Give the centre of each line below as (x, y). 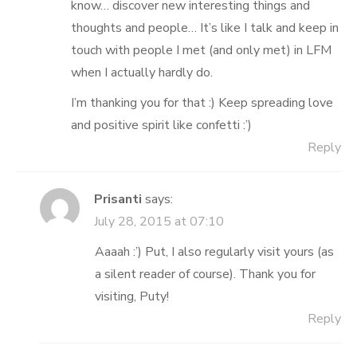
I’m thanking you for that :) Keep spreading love (202, 103)
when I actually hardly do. (142, 73)
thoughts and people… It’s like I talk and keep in (205, 28)
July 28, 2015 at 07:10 (159, 222)
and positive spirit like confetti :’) (161, 126)
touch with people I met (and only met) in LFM (201, 51)
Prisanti (118, 200)
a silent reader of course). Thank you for (205, 275)
